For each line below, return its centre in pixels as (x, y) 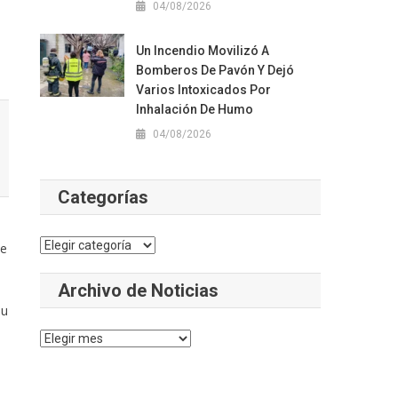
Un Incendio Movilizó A (202, 51)
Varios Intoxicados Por (203, 90)
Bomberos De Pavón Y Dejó (215, 70)
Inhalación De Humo (194, 109)
